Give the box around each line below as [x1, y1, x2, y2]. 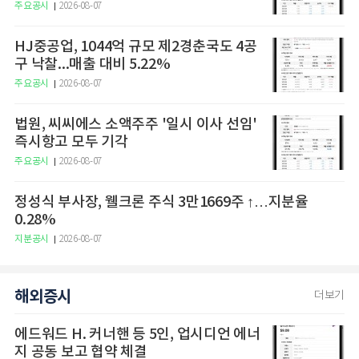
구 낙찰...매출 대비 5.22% [14, 56, 171, 74]
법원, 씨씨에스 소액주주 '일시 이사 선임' [14, 116, 257, 134]
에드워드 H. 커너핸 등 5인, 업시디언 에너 [14, 326, 260, 344]
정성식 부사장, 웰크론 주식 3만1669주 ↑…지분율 [14, 194, 247, 212]
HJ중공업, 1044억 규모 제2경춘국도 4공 [14, 38, 257, 56]
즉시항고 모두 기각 [14, 134, 128, 151]
